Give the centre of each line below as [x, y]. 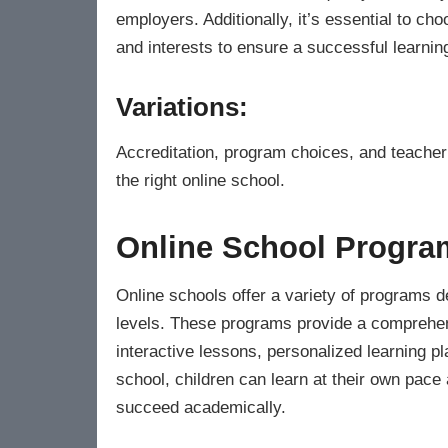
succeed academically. [201, 407]
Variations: [182, 106]
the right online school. [200, 180]
